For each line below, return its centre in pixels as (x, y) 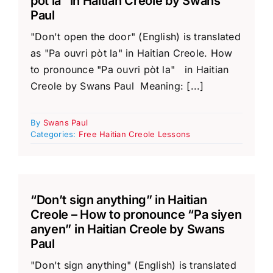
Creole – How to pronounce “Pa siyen (136, 214)
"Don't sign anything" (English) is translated (133, 265)
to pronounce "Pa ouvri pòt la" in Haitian (129, 69)
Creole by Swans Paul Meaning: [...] (117, 86)
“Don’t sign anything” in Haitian (119, 200)
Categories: (54, 134)
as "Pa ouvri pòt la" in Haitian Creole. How (131, 53)
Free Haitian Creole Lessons (134, 134)
